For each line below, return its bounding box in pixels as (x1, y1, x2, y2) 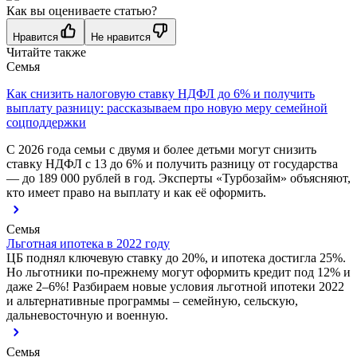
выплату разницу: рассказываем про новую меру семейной (6, 100, 328, 115)
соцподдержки (6, 115, 86, 129)
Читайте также (6, 45, 86, 59)
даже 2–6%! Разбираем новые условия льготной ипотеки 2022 (6, 279, 344, 293)
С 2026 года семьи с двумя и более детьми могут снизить (6, 142, 316, 156)
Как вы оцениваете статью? (6, 3, 157, 18)
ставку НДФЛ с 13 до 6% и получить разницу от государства (6, 156, 338, 171)
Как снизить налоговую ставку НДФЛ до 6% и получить (6, 86, 315, 100)
